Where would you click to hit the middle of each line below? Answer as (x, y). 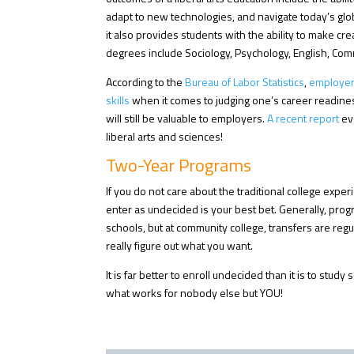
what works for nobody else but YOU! (195, 293)
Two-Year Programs (179, 166)
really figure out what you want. (180, 246)
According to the (146, 82)
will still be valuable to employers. (187, 119)
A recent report (303, 119)
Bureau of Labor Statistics (245, 82)
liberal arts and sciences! (165, 137)
